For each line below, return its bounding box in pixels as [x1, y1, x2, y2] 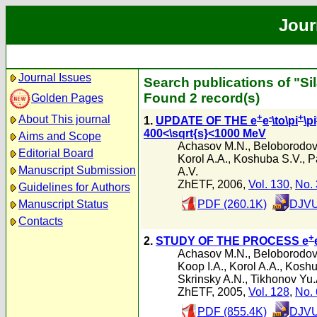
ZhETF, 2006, [178, 178, 248, 191]
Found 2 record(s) [144, 91, 260, 105]
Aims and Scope [18, 130, 101, 142]
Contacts [18, 215, 63, 227]
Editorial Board [18, 147, 93, 159]
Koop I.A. [178, 260, 224, 273]
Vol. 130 [248, 178, 289, 191]
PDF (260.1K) [197, 198, 267, 211]
